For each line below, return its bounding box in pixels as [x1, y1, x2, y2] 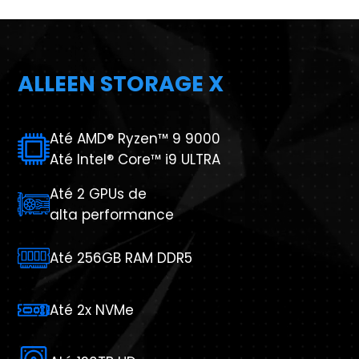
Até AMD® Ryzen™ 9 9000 [50, 129, 220, 148]
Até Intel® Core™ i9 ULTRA [50, 150, 220, 169]
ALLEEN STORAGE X [18, 69, 224, 99]
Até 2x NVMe [50, 301, 134, 320]
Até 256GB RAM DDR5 [50, 248, 192, 268]
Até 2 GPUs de [50, 184, 147, 204]
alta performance [50, 205, 174, 224]
